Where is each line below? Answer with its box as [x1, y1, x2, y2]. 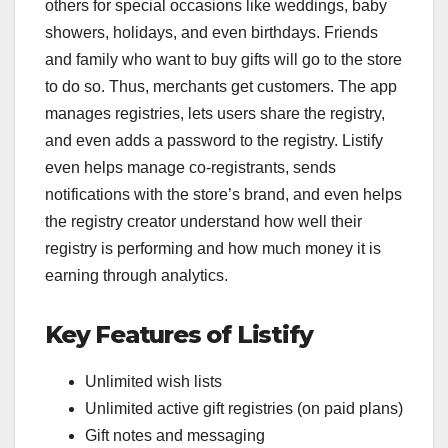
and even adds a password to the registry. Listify [45, 131, 383, 149]
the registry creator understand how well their [45, 212, 362, 230]
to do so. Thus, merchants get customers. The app [45, 77, 397, 95]
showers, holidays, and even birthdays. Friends [45, 23, 378, 41]
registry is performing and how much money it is [45, 239, 381, 257]
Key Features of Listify [45, 319, 313, 349]
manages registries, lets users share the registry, [45, 104, 385, 122]
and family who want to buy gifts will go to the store [45, 50, 402, 68]
